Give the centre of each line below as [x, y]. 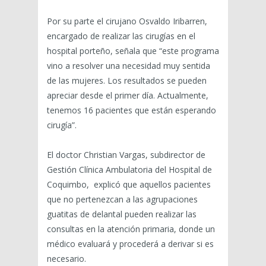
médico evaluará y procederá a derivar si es [130, 243]
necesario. [66, 258]
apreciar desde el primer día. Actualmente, [128, 95]
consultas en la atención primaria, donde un [131, 229]
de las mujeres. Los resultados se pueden [127, 80]
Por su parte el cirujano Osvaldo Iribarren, [127, 21]
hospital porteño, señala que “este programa [133, 50]
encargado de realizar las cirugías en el [121, 36]
